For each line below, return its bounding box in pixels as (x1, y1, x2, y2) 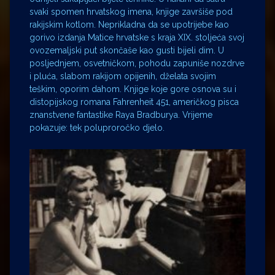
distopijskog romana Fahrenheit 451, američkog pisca (29, 97, 239, 107)
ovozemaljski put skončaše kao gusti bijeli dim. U (29, 45, 224, 56)
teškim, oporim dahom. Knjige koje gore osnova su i (29, 84, 236, 95)
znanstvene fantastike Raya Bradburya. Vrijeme (29, 110, 212, 120)
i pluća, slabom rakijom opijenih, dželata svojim (29, 71, 216, 82)
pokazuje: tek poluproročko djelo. (29, 123, 165, 133)
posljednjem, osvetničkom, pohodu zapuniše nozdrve (29, 58, 244, 69)
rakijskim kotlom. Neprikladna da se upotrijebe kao (29, 20, 229, 30)
